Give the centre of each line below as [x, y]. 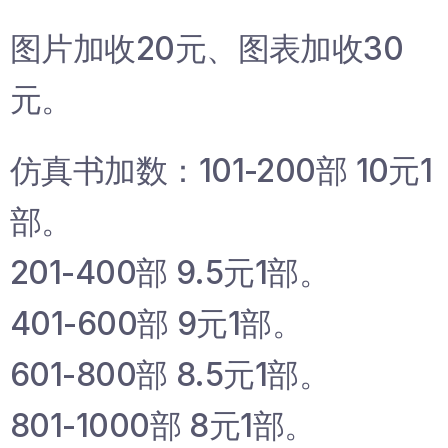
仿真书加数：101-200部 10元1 [221, 171]
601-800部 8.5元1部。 [170, 375]
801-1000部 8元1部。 [163, 426]
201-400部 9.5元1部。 [170, 273]
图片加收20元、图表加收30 [207, 49]
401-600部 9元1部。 [157, 324]
